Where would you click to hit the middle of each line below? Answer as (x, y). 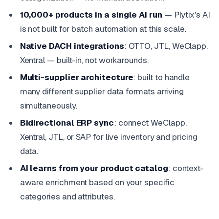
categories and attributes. (67, 196)
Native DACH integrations (72, 46)
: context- (186, 168)
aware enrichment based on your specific (97, 182)
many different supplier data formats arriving (102, 91)
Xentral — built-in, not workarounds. (84, 60)
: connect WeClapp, (150, 122)
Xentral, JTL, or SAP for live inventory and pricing (109, 137)
